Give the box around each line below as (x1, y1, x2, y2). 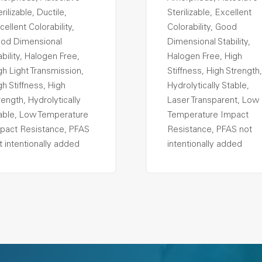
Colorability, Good (167, 23, 237, 32)
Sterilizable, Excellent (167, 9, 251, 18)
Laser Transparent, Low (167, 96, 259, 105)
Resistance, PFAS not (167, 126, 252, 135)
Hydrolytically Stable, (167, 82, 249, 91)
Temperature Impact (167, 111, 249, 120)
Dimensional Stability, (167, 38, 250, 47)
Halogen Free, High (167, 53, 242, 61)
